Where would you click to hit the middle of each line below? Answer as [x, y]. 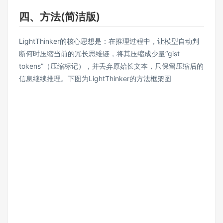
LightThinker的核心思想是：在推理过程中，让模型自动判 [109, 41]
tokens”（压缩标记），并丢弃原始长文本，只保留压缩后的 [111, 66]
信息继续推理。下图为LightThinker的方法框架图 [95, 79]
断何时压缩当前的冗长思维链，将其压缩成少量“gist [99, 54]
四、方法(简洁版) [59, 16]
